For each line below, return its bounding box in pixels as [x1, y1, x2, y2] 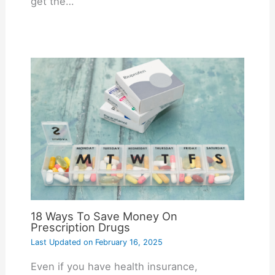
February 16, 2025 [92, 237, 163, 247]
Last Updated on [30, 237, 93, 247]
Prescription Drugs [30, 220, 130, 234]
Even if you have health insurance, [30, 260, 198, 273]
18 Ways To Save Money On [30, 209, 177, 223]
